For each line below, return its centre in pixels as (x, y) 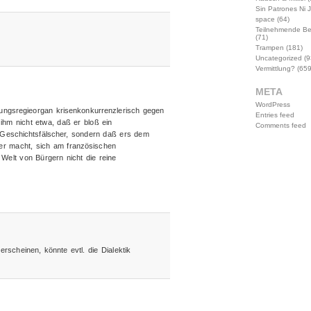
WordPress (272, 104)
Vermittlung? (275, 68)
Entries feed (275, 115)
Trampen (269, 48)
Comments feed (280, 125)
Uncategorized (278, 58)
